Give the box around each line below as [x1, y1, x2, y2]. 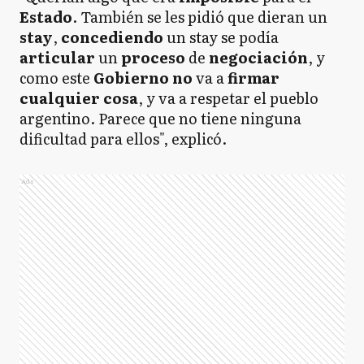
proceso [121, 46, 188, 68]
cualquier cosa [19, 87, 138, 109]
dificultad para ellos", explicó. [19, 128, 230, 149]
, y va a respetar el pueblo [138, 87, 318, 109]
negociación [209, 46, 308, 68]
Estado [19, 6, 72, 28]
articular [19, 46, 95, 68]
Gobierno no [93, 67, 196, 89]
